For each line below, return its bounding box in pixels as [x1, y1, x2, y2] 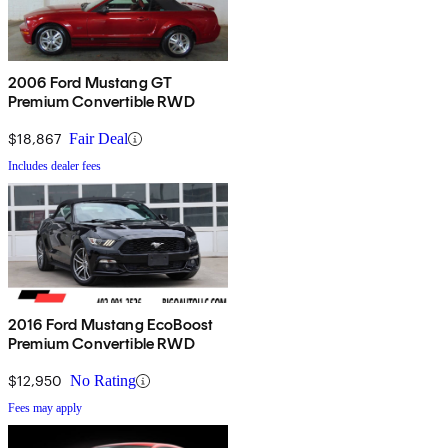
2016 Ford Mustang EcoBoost [8, 315, 214, 335]
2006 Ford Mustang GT [8, 73, 173, 93]
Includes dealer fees [8, 159, 101, 174]
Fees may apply [8, 401, 82, 416]
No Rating [70, 372, 136, 390]
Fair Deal [69, 130, 128, 148]
